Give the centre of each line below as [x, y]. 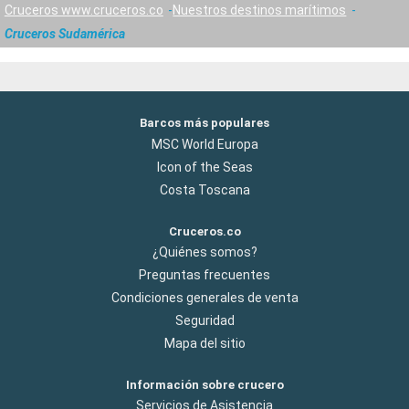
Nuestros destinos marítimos [260, 10]
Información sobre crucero [204, 384]
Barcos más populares [204, 123]
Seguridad [204, 320]
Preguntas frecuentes [204, 274]
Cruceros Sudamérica [64, 33]
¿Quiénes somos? [204, 252]
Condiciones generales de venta [204, 297]
